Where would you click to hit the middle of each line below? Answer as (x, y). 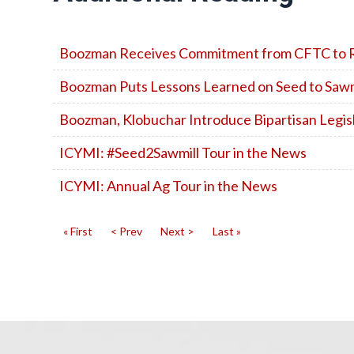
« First (78, 231)
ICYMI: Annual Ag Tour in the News (168, 186)
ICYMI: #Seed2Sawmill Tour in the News (183, 153)
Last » (227, 231)
